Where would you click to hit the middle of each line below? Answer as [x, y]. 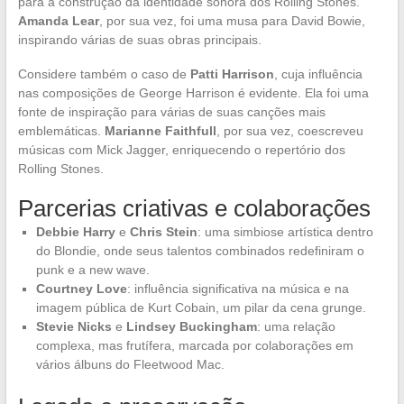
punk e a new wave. [92, 270]
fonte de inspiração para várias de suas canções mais [171, 112]
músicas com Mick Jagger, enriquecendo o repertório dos [181, 150]
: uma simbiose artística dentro [285, 232]
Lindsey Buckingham [191, 327]
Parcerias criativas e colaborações [194, 209]
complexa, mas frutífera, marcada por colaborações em [194, 346]
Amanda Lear [58, 21]
